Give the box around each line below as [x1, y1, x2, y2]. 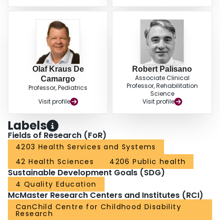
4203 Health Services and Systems [16, 142, 156, 152]
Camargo [41, 75, 75, 83]
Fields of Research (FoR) [8, 130, 107, 141]
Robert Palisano [132, 65, 192, 74]
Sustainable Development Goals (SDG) [8, 167, 165, 179]
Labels [8, 117, 47, 134]
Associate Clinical [135, 74, 190, 82]
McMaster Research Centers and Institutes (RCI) [8, 190, 203, 201]
